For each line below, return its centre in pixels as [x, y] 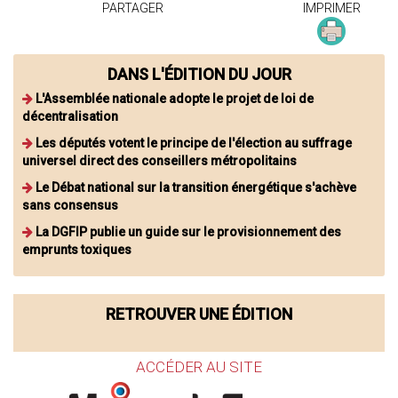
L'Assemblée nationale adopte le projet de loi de [175, 98]
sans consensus [70, 205]
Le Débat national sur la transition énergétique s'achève [196, 187]
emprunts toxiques [77, 249]
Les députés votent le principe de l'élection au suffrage [194, 143]
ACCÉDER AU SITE [199, 366]
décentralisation [70, 116]
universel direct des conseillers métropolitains [159, 160]
